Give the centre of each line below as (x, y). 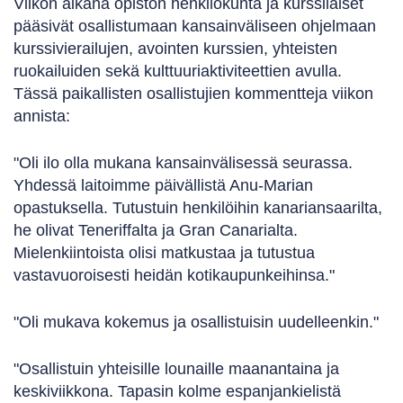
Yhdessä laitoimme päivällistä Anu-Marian (163, 185)
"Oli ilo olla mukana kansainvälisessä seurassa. (183, 162)
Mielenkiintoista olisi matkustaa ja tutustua (164, 252)
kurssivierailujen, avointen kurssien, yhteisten (175, 48)
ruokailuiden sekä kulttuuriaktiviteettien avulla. (178, 71)
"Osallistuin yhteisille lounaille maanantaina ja (176, 368)
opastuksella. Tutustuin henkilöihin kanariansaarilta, (198, 207)
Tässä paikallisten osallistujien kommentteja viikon (193, 93)
